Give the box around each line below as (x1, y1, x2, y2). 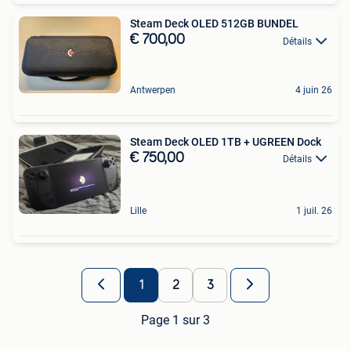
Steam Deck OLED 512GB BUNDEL (130, 17, 299, 31)
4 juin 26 (295, 85, 332, 96)
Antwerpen (130, 85, 175, 96)
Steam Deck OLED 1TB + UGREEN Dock (130, 136, 321, 149)
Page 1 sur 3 (141, 313, 210, 328)
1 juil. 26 (296, 205, 332, 217)
